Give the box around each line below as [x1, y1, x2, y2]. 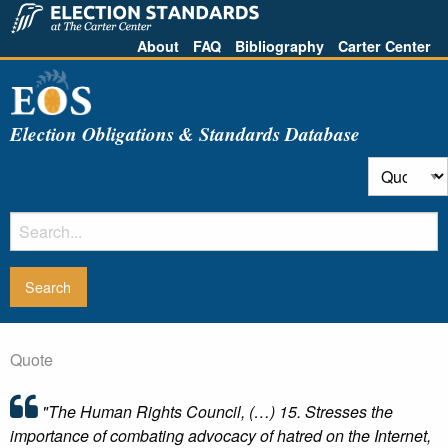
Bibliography [235, 36, 324, 56]
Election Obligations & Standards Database [10, 119, 360, 147]
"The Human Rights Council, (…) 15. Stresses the [38, 400, 393, 423]
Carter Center [338, 36, 431, 56]
